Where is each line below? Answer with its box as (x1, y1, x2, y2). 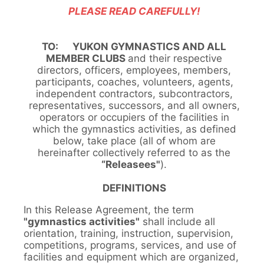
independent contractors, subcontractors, (35, 87, 233, 100)
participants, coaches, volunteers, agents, (35, 75, 233, 88)
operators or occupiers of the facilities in (39, 111, 229, 123)
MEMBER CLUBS (46, 52, 128, 64)
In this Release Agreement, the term (24, 203, 194, 216)
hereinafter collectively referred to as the (38, 146, 231, 159)
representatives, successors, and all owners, (28, 99, 240, 111)
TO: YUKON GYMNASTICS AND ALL (42, 40, 227, 52)
